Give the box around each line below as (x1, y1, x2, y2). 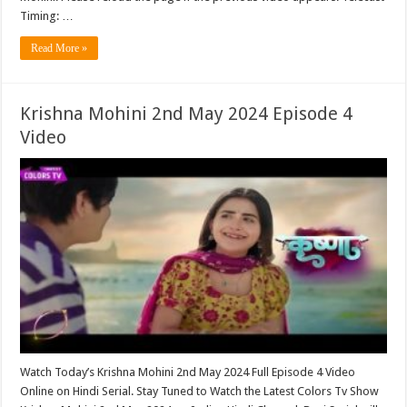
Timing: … (20, 9, 74, 24)
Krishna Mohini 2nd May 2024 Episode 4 (20, 103, 353, 125)
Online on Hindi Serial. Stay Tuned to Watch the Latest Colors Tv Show (20, 383, 380, 398)
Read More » (31, 42, 88, 55)
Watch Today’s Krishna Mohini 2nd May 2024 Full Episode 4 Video (20, 364, 356, 379)
